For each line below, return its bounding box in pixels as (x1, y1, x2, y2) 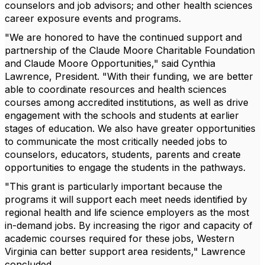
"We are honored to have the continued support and (5, 31, 242, 43)
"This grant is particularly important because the (5, 180, 222, 192)
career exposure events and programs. (5, 12, 184, 24)
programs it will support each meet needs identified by (5, 193, 247, 205)
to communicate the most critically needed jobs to (5, 135, 227, 147)
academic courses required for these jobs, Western (5, 232, 234, 244)
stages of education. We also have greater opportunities (5, 122, 256, 134)
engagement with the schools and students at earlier (5, 109, 239, 121)
